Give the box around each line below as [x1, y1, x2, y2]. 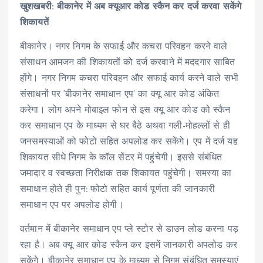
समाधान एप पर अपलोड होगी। [20, 201, 124, 211]
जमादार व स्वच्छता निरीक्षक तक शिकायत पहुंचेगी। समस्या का [20, 169, 232, 179]
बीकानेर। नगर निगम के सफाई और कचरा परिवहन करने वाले [20, 42, 228, 52]
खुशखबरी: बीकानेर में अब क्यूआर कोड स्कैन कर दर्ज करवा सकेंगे [20, 2, 241, 12]
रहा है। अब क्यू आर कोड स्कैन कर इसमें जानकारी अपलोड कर [20, 241, 237, 251]
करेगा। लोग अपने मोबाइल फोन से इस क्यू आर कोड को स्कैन [20, 106, 231, 116]
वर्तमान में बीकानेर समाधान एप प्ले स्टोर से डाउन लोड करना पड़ [20, 225, 238, 235]
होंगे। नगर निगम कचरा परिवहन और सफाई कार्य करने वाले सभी [20, 74, 238, 84]
